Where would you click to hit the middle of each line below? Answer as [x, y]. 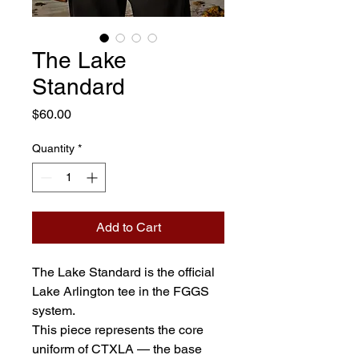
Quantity [53, 148]
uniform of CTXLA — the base [119, 349]
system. [54, 311]
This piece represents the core [119, 330]
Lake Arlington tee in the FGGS [122, 291]
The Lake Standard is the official [125, 272]
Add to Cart [128, 227]
